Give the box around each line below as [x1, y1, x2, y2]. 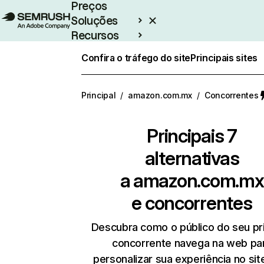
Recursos [71, 29, 120, 41]
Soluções [71, 15, 118, 27]
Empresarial [71, 44, 134, 56]
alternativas [144, 147, 239, 170]
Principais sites [190, 52, 258, 64]
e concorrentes [131, 192, 252, 214]
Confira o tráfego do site [81, 52, 190, 64]
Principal [81, 90, 116, 100]
